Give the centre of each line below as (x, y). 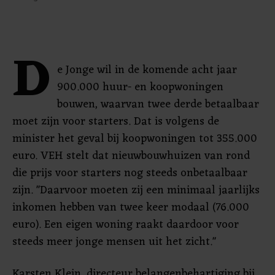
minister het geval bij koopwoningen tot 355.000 (135, 139)
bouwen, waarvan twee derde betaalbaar (158, 104)
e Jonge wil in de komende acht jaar (147, 70)
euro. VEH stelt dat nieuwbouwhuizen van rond (131, 156)
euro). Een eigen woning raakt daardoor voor (126, 225)
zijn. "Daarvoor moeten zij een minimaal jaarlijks (136, 190)
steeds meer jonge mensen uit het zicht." (114, 242)
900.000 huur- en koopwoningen (140, 87)
